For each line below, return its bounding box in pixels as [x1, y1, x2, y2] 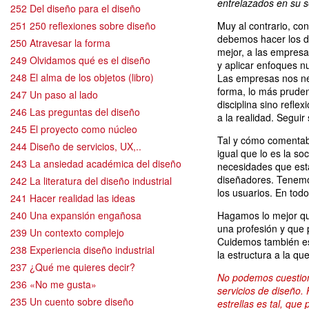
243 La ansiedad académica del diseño [10, 156, 181, 170]
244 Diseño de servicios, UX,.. [10, 139, 141, 153]
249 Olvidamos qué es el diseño [10, 52, 150, 67]
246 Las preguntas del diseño [10, 104, 140, 119]
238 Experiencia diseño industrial [10, 242, 154, 257]
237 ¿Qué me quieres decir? [10, 259, 135, 274]
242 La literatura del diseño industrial [10, 173, 172, 188]
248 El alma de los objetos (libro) [10, 70, 154, 84]
